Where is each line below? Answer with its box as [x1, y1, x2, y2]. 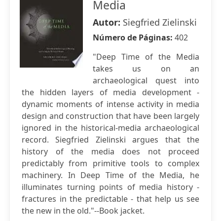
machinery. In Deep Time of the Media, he [22, 170, 199, 181]
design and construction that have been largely [22, 110, 199, 121]
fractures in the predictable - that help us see [22, 193, 199, 204]
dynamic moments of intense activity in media [22, 99, 199, 110]
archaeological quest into [93, 75, 199, 86]
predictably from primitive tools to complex [22, 158, 199, 169]
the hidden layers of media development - [22, 87, 199, 98]
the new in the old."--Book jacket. [22, 205, 145, 216]
